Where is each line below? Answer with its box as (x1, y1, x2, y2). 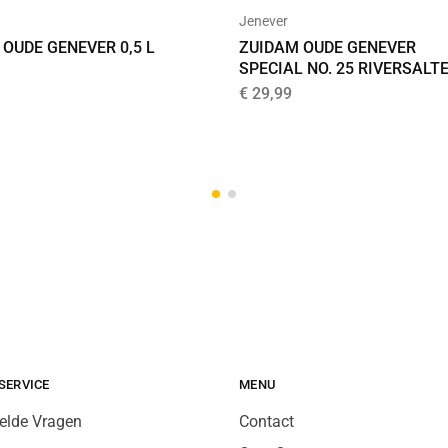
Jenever (239, 12, 288, 29)
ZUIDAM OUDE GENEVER (239, 37, 416, 57)
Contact (239, 411, 294, 431)
